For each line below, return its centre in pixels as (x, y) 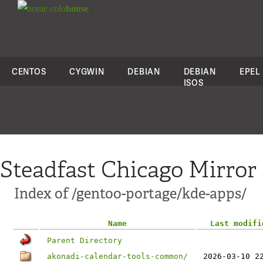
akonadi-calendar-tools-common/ (117, 256)
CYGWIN (87, 71)
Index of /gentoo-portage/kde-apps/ (130, 193)
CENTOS (29, 71)
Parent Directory (85, 240)
